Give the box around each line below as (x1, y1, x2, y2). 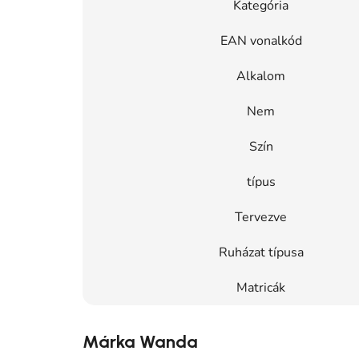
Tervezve (235, 208, 287, 226)
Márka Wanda (83, 330, 198, 353)
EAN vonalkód (220, 31, 302, 50)
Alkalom (236, 67, 285, 85)
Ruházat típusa (218, 243, 304, 261)
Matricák (236, 278, 285, 296)
